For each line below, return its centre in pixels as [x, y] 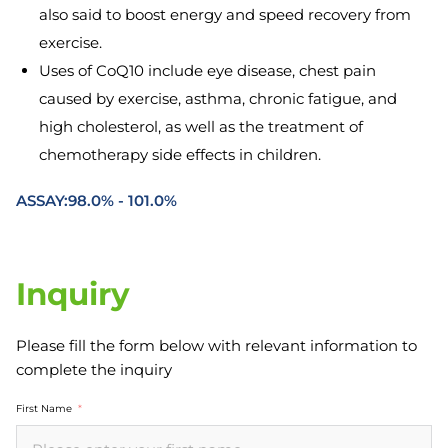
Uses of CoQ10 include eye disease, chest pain [207, 70]
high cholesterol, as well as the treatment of [201, 126]
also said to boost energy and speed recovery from [225, 14]
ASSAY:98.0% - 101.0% [96, 200]
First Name [44, 409]
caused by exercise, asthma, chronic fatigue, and [218, 98]
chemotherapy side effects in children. [180, 154]
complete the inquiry [94, 369]
